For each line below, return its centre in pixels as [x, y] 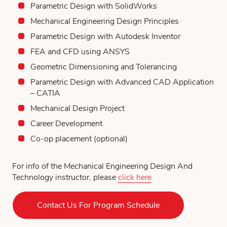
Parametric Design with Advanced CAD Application [122, 82]
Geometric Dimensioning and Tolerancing [104, 67]
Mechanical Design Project [78, 108]
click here [135, 177]
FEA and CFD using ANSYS [80, 51]
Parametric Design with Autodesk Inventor [105, 36]
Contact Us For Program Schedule [98, 205]
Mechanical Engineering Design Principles [105, 21]
